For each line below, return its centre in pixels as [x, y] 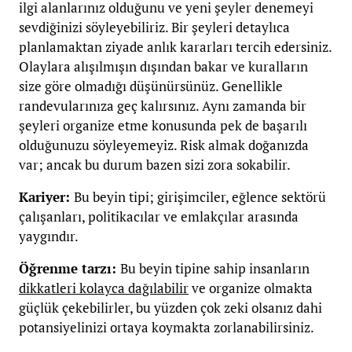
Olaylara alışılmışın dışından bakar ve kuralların [163, 66]
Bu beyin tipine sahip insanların [215, 268]
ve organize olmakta [251, 288]
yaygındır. [49, 236]
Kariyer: [46, 196]
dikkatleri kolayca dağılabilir [104, 288]
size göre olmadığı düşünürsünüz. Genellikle [151, 86]
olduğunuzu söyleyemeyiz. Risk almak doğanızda [164, 145]
